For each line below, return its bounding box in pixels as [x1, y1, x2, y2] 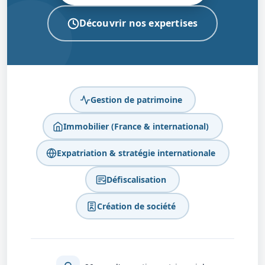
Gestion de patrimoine [90, 93, 182, 105]
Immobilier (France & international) [63, 120, 209, 132]
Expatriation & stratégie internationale [57, 147, 215, 159]
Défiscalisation [106, 173, 166, 185]
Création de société [96, 200, 176, 212]
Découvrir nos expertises [79, 17, 198, 30]
